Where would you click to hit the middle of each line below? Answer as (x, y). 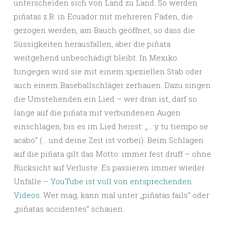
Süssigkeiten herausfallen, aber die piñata (92, 44)
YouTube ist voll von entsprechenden (121, 181)
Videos (27, 195)
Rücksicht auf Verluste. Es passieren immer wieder (109, 168)
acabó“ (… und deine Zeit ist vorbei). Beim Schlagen (109, 140)
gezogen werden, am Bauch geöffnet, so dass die (104, 30)
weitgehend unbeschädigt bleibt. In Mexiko (95, 58)
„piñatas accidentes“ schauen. (69, 209)
